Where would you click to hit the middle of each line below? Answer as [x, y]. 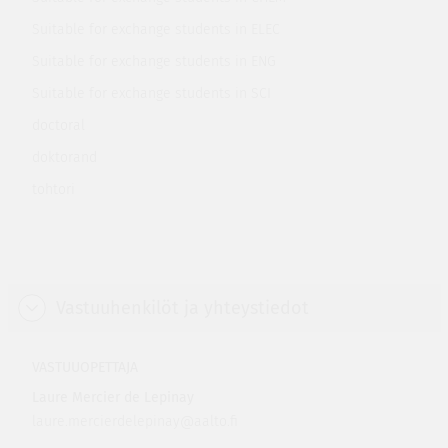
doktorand [64, 157]
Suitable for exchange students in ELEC [155, 29]
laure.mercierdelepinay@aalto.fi [134, 421]
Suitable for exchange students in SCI [151, 93]
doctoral [58, 125]
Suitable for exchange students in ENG [153, 61]
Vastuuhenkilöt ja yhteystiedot [182, 308]
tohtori [53, 189]
